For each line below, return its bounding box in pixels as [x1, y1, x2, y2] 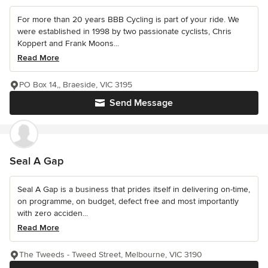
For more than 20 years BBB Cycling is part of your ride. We [17, 14, 239, 25]
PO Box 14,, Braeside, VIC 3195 [19, 80, 132, 90]
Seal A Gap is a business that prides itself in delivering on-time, [17, 184, 250, 195]
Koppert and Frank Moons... [17, 38, 119, 49]
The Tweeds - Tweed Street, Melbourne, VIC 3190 [19, 249, 202, 260]
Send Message [109, 97, 173, 109]
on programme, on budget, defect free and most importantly [17, 196, 239, 207]
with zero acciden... [17, 208, 88, 219]
